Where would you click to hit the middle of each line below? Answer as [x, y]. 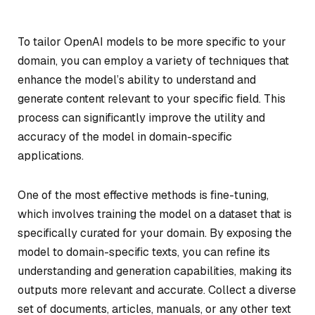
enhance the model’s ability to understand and [137, 80]
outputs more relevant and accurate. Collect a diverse [157, 290]
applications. [51, 156]
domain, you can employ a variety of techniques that [153, 61]
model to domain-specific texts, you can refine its [144, 252]
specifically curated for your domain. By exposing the [155, 233]
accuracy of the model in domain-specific [125, 137]
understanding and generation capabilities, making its [155, 271]
